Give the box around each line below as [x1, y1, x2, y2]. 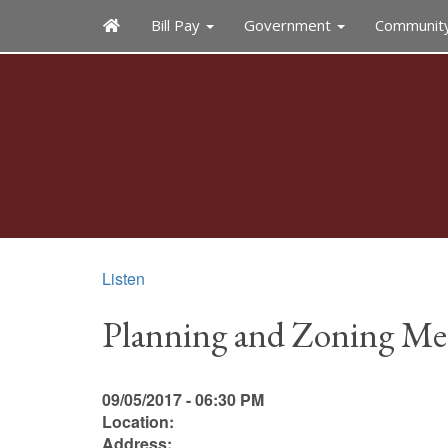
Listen [102, 267, 145, 290]
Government [243, 15, 335, 35]
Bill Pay [150, 15, 204, 35]
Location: [102, 410, 174, 433]
